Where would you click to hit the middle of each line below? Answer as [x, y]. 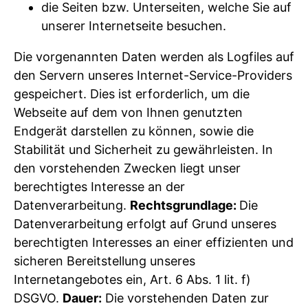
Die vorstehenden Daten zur [185, 298]
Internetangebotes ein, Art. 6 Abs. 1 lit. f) [132, 279]
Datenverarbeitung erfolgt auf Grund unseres [145, 223]
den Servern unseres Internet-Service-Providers [153, 75]
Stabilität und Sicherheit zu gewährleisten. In [143, 149]
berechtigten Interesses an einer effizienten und [154, 242]
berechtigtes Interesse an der [99, 186]
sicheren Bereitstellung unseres [104, 261]
